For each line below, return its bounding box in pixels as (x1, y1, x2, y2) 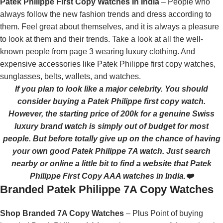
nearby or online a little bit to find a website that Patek (11, 159, 212, 168)
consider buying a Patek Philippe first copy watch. (17, 97, 206, 106)
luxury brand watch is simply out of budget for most (14, 122, 209, 131)
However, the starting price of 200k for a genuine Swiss (8, 110, 215, 118)
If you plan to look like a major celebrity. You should (15, 85, 208, 94)
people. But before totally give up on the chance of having (2, 134, 221, 143)
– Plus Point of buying (124, 209, 203, 218)
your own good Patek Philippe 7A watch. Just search (12, 147, 211, 156)
